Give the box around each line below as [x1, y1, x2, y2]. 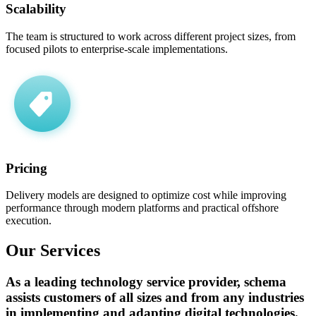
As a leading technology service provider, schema [6, 274, 286, 290]
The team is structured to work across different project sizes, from [6, 30, 296, 42]
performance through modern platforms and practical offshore [6, 202, 279, 214]
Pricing [6, 160, 47, 176]
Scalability [6, 1, 66, 17]
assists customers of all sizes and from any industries [6, 290, 304, 305]
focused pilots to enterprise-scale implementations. [6, 42, 228, 55]
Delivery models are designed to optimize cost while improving [6, 189, 286, 202]
